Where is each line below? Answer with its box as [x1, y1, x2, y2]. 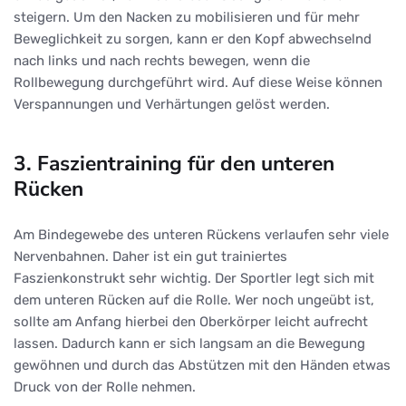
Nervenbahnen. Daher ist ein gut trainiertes [14, 247, 287, 265]
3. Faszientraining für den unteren [14, 149, 334, 178]
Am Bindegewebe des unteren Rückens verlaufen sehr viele [14, 226, 389, 243]
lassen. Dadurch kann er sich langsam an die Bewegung [14, 334, 365, 352]
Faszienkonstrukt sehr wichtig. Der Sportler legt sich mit [14, 269, 374, 286]
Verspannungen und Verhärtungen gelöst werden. [14, 95, 330, 112]
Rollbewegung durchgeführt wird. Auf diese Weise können [14, 73, 382, 91]
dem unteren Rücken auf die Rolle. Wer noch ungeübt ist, [14, 291, 374, 308]
